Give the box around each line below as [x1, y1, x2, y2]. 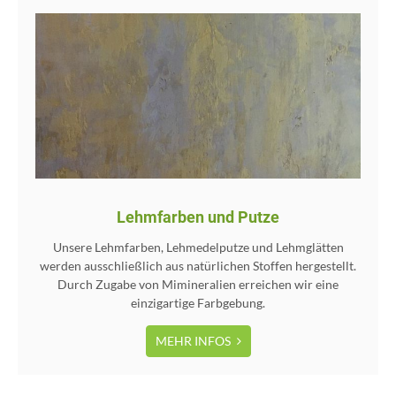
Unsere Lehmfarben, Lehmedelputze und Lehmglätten [52, 239, 344, 255]
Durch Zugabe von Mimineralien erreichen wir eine [57, 276, 339, 292]
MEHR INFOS [155, 332, 233, 348]
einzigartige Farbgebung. [131, 294, 265, 310]
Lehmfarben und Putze [117, 207, 279, 226]
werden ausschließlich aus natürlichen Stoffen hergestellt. [40, 257, 356, 273]
